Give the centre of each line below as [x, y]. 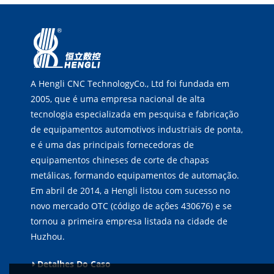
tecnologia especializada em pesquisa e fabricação [135, 114]
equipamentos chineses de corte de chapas [120, 160]
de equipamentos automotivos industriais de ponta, [137, 129]
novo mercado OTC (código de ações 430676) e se [131, 206]
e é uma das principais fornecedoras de [112, 144]
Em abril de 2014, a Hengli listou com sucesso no [130, 190]
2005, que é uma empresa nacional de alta [118, 98]
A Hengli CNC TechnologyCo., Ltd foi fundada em [130, 83]
